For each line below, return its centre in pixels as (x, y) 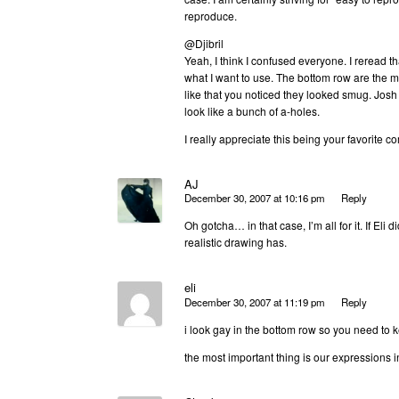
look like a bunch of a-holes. (252, 110)
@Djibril (204, 43)
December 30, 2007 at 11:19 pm (255, 301)
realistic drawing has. (236, 242)
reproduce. (211, 15)
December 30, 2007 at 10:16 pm (255, 198)
